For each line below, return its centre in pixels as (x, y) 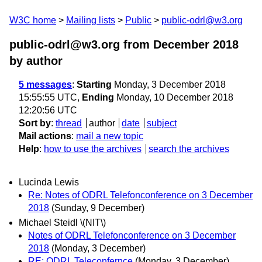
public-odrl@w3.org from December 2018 (124, 44)
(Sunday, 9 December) (98, 208)
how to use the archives (93, 149)
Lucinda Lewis (49, 182)
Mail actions (45, 136)
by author (36, 61)
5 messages (45, 85)
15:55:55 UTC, (50, 97)
